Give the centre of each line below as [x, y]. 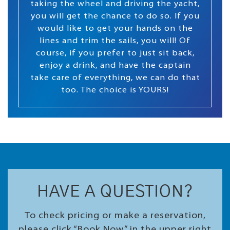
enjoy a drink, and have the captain [115, 66]
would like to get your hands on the [115, 29]
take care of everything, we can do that [115, 78]
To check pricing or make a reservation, [115, 216]
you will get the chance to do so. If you [115, 17]
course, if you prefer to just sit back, [115, 54]
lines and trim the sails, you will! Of [115, 41]
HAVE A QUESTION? [115, 192]
